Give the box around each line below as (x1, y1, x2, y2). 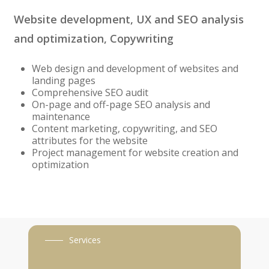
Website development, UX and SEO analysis (13, 11, 244, 26)
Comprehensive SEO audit (31, 85, 148, 99)
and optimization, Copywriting (13, 31, 174, 46)
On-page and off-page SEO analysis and (31, 97, 210, 111)
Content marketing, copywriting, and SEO (31, 121, 217, 135)
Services (68, 234, 101, 246)
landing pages (31, 73, 95, 87)
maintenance (31, 109, 90, 123)
